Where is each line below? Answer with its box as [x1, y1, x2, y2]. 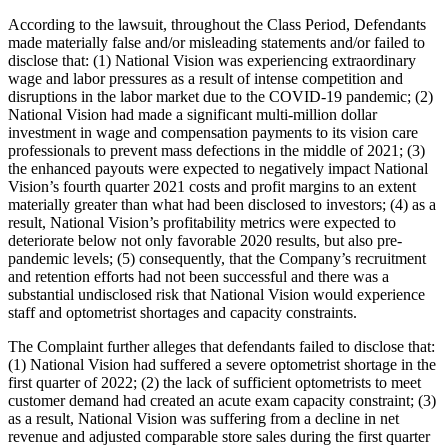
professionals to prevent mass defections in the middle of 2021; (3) [8, 141, 425, 159]
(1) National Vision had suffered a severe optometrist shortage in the [8, 355, 436, 373]
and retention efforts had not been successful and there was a [8, 267, 389, 285]
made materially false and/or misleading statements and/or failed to [8, 33, 425, 51]
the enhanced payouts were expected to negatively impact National [8, 159, 428, 177]
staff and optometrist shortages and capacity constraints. [8, 303, 357, 321]
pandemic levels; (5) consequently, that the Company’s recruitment [8, 249, 426, 267]
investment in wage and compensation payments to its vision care [8, 123, 418, 141]
